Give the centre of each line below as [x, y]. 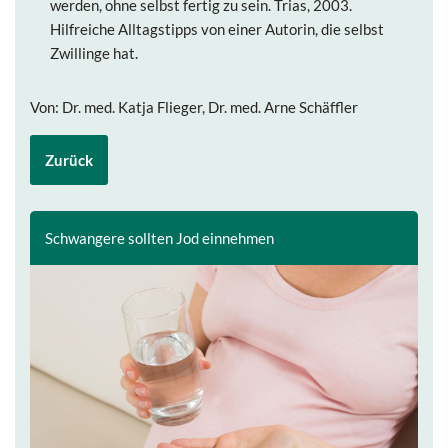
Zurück [69, 160]
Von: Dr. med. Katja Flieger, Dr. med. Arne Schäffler [194, 107]
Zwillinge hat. [94, 53]
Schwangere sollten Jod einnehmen [159, 238]
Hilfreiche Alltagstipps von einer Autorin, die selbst [217, 29]
